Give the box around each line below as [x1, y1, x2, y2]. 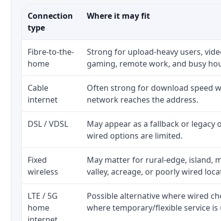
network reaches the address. [87, 94, 198, 105]
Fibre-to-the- [28, 46, 74, 57]
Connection [28, 10, 73, 21]
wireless [28, 166, 58, 177]
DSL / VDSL [28, 118, 68, 129]
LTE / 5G [28, 190, 58, 201]
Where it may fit [87, 10, 150, 21]
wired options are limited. [87, 130, 183, 141]
